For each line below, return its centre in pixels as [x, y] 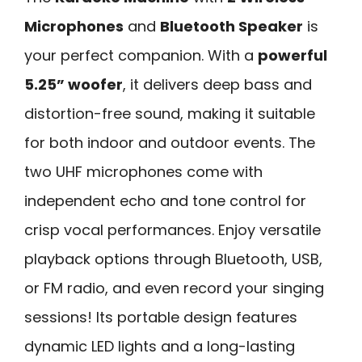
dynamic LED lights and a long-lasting [160, 346]
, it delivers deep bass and [217, 84]
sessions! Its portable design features [161, 317]
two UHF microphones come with [143, 171]
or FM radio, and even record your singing [174, 288]
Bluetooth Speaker [232, 26]
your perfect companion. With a [141, 55]
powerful [293, 55]
